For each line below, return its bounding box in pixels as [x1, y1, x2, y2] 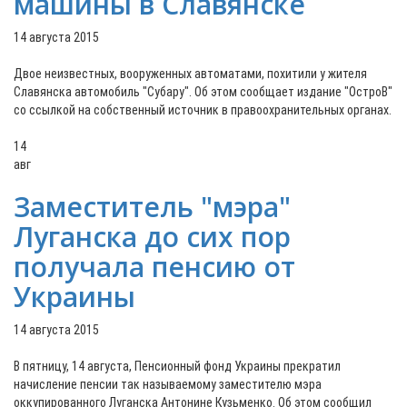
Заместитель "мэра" [14, 188, 291, 225]
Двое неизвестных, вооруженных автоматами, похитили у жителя [14, 66, 367, 81]
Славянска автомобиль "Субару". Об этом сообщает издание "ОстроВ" [14, 84, 392, 99]
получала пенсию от [14, 248, 295, 285]
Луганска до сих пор [14, 218, 291, 255]
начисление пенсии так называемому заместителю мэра [14, 377, 322, 392]
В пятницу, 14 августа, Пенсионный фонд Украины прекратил [14, 359, 341, 373]
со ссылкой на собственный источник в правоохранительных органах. [14, 103, 392, 117]
